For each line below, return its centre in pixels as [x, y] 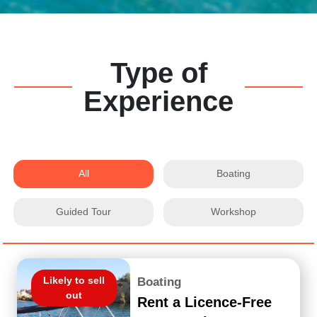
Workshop [233, 212]
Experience [158, 101]
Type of [158, 73]
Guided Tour [84, 212]
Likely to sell [74, 280]
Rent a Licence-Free [205, 302]
